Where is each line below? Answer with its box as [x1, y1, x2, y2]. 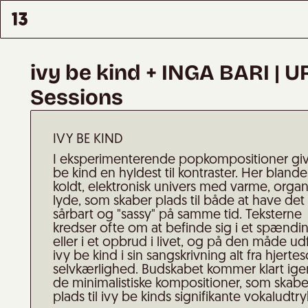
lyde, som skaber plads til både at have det [53, 195, 305, 208]
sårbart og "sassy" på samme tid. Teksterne [53, 208, 302, 222]
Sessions [30, 85, 123, 110]
